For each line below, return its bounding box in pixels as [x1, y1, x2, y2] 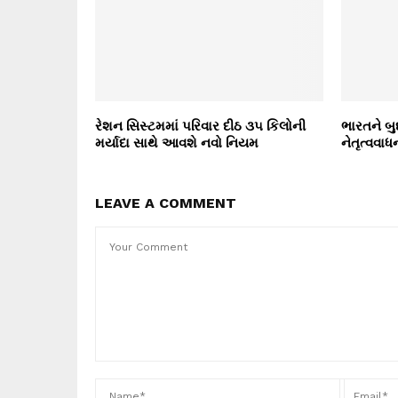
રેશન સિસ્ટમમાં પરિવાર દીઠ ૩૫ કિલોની [95, 116, 306, 135]
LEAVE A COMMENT [95, 195, 236, 212]
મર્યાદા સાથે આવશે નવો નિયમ [95, 133, 259, 152]
